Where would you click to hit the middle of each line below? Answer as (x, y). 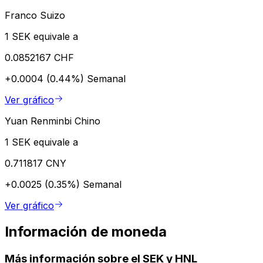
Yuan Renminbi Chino (53, 121)
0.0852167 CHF (39, 57)
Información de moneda (86, 231)
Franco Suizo (35, 15)
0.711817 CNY (36, 163)
